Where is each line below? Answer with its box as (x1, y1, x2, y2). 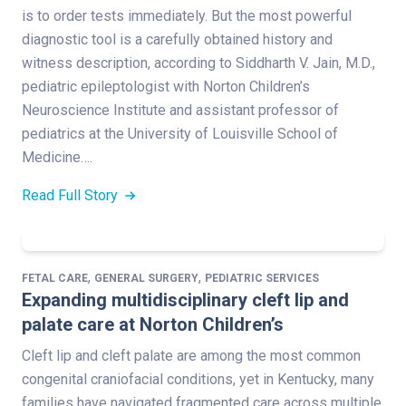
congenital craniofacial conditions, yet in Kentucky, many (22, 370, 374, 388)
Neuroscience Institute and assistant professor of (22, 101, 339, 119)
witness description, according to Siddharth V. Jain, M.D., (22, 53, 375, 72)
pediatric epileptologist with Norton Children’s (22, 77, 310, 95)
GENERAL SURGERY (94, 271, 198, 285)
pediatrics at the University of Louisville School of (22, 124, 338, 142)
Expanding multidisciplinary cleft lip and (22, 288, 349, 311)
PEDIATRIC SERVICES (205, 271, 319, 285)
